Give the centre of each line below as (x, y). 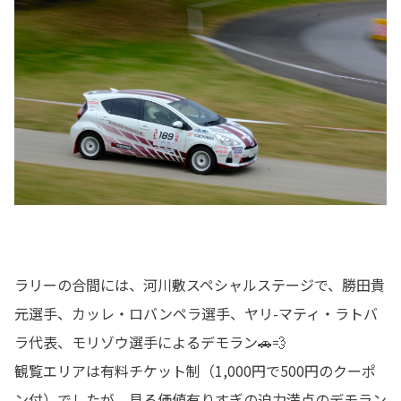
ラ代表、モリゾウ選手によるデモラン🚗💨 (150, 341)
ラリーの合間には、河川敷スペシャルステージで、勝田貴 (200, 284)
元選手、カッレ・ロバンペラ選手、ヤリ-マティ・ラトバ (196, 313)
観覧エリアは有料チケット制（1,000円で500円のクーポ (195, 370)
